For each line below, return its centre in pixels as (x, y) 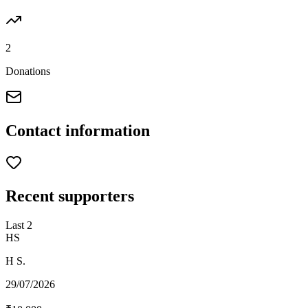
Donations (28, 71)
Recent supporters (70, 196)
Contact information (78, 130)
